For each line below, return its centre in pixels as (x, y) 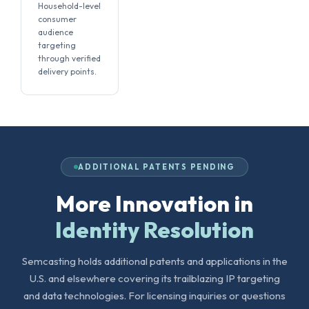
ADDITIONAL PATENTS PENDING (157, 167)
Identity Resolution (154, 230)
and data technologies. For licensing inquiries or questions (154, 296)
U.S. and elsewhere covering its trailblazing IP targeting (154, 278)
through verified (69, 58)
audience (56, 32)
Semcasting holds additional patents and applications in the (154, 261)
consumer (57, 19)
